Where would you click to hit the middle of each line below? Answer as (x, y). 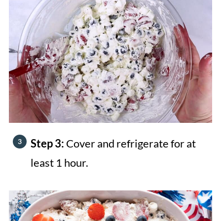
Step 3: (48, 143)
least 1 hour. (59, 162)
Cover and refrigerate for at (131, 143)
